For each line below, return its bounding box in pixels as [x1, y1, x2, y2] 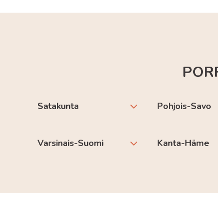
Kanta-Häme [157, 137, 210, 149]
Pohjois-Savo [157, 100, 212, 112]
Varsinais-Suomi [37, 137, 104, 149]
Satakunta [37, 100, 79, 112]
